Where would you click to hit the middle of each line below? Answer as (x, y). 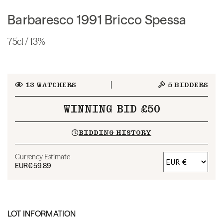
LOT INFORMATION (42, 213)
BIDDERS (190, 85)
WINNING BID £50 (111, 109)
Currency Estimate (43, 157)
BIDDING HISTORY (115, 132)
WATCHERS (55, 85)
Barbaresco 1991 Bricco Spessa (97, 20)
